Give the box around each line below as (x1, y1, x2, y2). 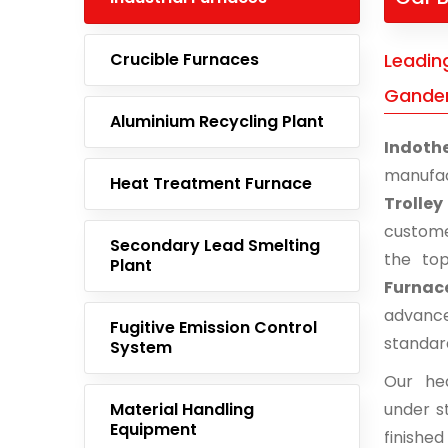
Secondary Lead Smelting (110, 234, 320, 257)
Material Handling (110, 398, 254, 421)
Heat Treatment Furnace (110, 172, 312, 195)
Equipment (110, 418, 197, 441)
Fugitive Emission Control (110, 316, 317, 339)
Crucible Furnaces (110, 48, 259, 71)
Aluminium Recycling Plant (110, 110, 324, 133)
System (110, 336, 172, 359)
